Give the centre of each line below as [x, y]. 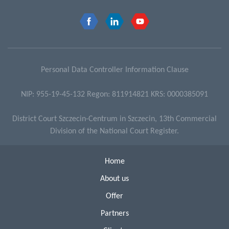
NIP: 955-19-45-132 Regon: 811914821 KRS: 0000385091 [114, 94]
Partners [114, 213]
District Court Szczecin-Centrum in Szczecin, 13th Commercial [114, 119]
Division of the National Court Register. [114, 131]
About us [114, 179]
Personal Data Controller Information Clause [114, 70]
